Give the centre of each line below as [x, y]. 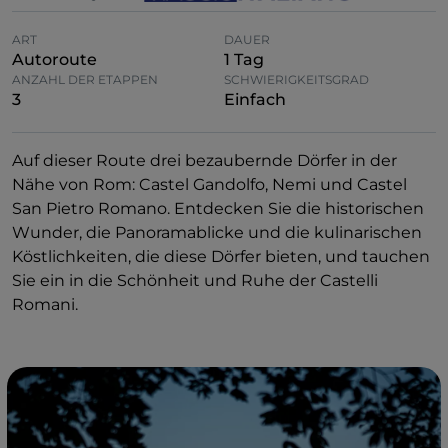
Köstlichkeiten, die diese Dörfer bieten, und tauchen [221, 256]
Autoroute [54, 59]
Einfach [255, 99]
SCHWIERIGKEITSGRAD [296, 79]
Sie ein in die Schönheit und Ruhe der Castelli [195, 280]
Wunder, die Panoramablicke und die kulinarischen [217, 232]
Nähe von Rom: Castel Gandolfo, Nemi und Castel [209, 184]
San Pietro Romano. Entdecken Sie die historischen [218, 208]
